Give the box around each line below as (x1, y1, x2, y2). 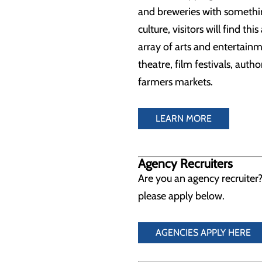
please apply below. (138, 189, 225, 202)
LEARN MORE (156, 113, 212, 124)
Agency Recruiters (138, 156, 233, 171)
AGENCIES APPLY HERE (156, 227, 251, 238)
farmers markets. (138, 75, 213, 88)
